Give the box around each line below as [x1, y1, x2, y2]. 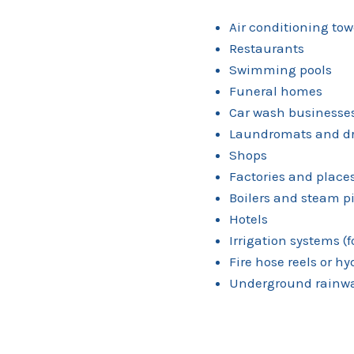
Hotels [229, 210, 268, 227]
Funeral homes [229, 82, 322, 99]
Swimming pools [229, 61, 332, 77]
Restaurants [229, 40, 304, 56]
